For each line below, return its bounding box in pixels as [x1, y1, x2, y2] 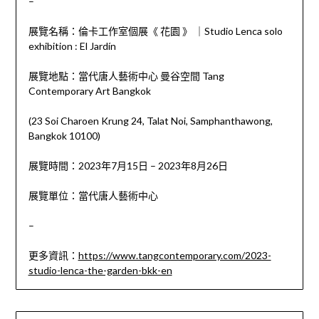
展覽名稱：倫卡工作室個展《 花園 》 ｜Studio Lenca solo [28, 24, 283, 37]
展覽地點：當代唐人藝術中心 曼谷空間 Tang [28, 69, 224, 82]
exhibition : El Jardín [28, 39, 116, 52]
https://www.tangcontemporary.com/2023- [78, 249, 271, 261]
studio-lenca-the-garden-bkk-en [28, 263, 172, 276]
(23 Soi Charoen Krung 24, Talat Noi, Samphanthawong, [28, 114, 273, 127]
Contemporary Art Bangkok [28, 84, 151, 97]
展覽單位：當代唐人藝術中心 [28, 189, 158, 202]
